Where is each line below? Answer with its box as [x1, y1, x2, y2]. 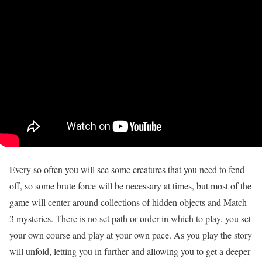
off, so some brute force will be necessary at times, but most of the [9, 180, 251, 192]
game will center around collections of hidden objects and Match [9, 196, 247, 209]
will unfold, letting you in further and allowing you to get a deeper [9, 245, 250, 258]
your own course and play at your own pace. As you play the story [9, 229, 252, 242]
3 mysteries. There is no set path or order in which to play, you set [9, 212, 251, 225]
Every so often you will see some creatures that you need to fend [9, 163, 244, 176]
